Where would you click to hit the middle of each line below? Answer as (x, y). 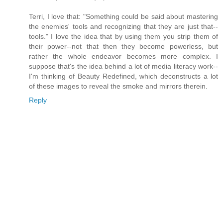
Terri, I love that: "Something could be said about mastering (123, 16)
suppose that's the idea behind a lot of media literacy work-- (123, 66)
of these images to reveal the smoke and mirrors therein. (118, 86)
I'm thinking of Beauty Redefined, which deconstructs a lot (123, 76)
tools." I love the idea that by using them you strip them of (123, 36)
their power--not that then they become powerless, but (123, 46)
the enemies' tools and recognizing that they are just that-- (123, 26)
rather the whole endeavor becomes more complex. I (123, 56)
